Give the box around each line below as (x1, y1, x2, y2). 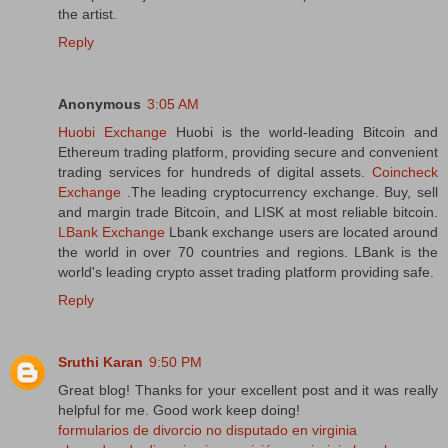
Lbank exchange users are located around (165, 224, 439, 241)
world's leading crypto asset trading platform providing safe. (58, 264, 434, 281)
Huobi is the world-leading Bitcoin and (166, 124, 439, 141)
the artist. (58, 6, 117, 23)
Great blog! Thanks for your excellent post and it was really (58, 382, 438, 399)
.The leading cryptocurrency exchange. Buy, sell (121, 184, 438, 201)
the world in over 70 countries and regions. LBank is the (58, 244, 438, 261)
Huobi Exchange (58, 124, 167, 141)
